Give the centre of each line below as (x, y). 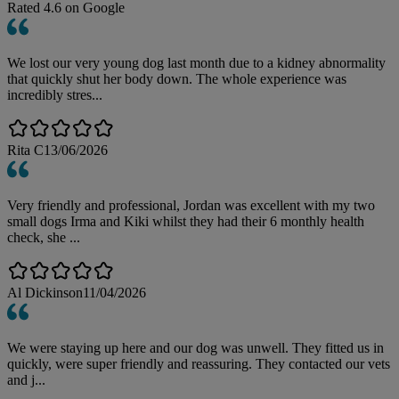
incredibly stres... (55, 94)
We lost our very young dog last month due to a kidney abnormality (196, 62)
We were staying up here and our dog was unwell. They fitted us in (195, 347)
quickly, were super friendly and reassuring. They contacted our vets (199, 363)
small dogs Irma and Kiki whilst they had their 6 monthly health (186, 221)
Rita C (25, 150)
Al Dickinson (45, 292)
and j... (26, 379)
